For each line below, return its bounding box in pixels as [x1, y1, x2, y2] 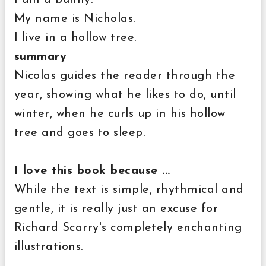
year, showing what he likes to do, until [14, 88, 236, 101]
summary [14, 50, 67, 63]
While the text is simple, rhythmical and [14, 183, 244, 196]
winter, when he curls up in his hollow [14, 107, 226, 120]
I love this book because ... [14, 164, 170, 177]
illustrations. [14, 240, 87, 253]
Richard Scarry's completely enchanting [14, 221, 242, 234]
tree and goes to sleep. [14, 126, 145, 139]
